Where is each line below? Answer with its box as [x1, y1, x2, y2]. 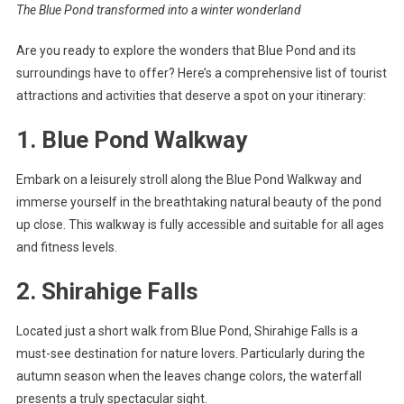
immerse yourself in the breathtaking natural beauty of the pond [15, 194, 381, 209]
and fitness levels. [15, 239, 117, 254]
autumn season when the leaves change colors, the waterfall [15, 368, 362, 383]
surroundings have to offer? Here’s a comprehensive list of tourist [15, 65, 387, 80]
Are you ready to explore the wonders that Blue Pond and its [15, 42, 356, 58]
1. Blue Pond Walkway [15, 125, 247, 153]
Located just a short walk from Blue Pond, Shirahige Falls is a [15, 323, 358, 338]
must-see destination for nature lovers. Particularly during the [15, 345, 365, 361]
